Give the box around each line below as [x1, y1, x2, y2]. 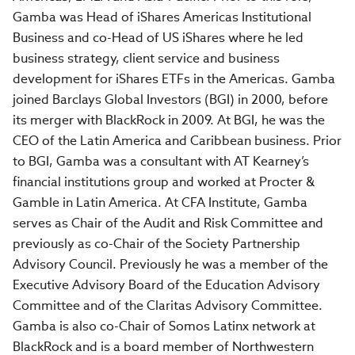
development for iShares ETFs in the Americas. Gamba [13, 71, 335, 87]
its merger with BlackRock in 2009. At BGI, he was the [13, 112, 325, 128]
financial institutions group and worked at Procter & [13, 174, 315, 190]
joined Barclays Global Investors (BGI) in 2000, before [13, 91, 328, 108]
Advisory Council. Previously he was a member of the [13, 256, 328, 273]
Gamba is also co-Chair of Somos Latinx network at [13, 318, 315, 334]
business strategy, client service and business [13, 50, 280, 67]
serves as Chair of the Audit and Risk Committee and [13, 215, 323, 231]
